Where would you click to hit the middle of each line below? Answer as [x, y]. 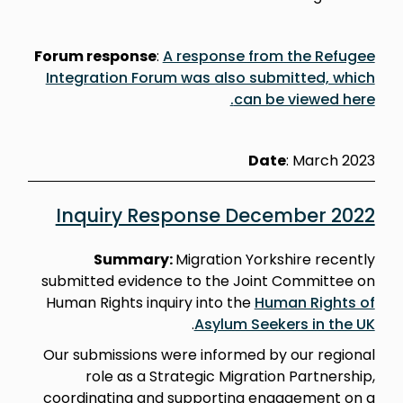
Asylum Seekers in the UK [284, 324]
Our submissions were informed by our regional [209, 354]
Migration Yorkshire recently [275, 259]
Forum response [95, 56]
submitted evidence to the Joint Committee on [208, 281]
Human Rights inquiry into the [150, 302]
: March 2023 [330, 160]
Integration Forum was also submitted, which [210, 77]
